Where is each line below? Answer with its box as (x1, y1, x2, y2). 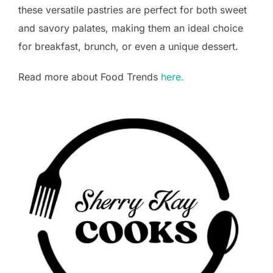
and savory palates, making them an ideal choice (18, 22, 243, 35)
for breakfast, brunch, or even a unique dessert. (18, 40, 238, 53)
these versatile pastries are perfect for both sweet (18, 4, 247, 16)
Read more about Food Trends (18, 71, 158, 83)
